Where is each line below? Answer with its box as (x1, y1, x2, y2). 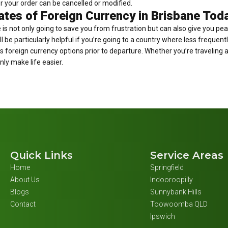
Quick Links (10, 149, 73, 162)
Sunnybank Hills (150, 188, 202, 196)
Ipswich (150, 212, 175, 221)
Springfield (150, 163, 184, 172)
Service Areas (150, 149, 223, 162)
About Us (10, 176, 40, 184)
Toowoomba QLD (150, 200, 208, 209)
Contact (10, 200, 36, 209)
